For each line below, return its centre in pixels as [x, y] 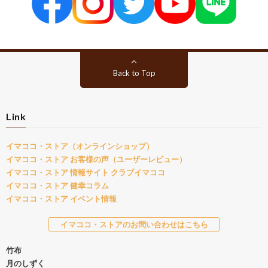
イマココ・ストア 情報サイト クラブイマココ [86, 173]
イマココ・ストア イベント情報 [61, 199]
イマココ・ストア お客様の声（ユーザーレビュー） [96, 159]
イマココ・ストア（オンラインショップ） [80, 146]
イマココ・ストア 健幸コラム [57, 186]
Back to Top [134, 73]
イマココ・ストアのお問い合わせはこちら [134, 225]
